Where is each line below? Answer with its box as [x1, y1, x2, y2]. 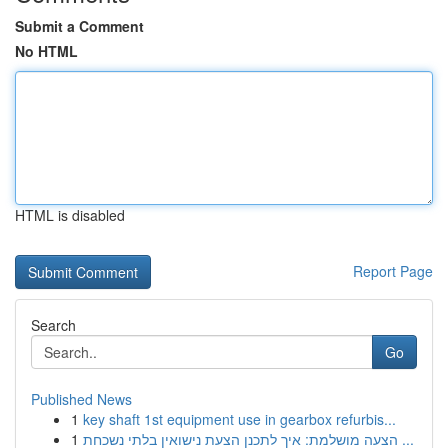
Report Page [353, 261, 433, 281]
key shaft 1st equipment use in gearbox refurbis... [83, 409, 396, 429]
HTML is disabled [15, 205, 125, 225]
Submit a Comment [15, 16, 144, 36]
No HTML [15, 41, 78, 61]
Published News [31, 389, 132, 409]
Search [31, 315, 76, 335]
